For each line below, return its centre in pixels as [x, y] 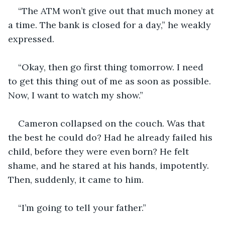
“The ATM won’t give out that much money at [117, 11]
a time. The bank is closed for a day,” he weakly [111, 25]
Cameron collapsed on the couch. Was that [113, 123]
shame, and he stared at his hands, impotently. [110, 165]
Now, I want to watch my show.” [76, 95]
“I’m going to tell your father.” [82, 207]
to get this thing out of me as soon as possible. [111, 81]
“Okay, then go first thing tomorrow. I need [112, 67]
